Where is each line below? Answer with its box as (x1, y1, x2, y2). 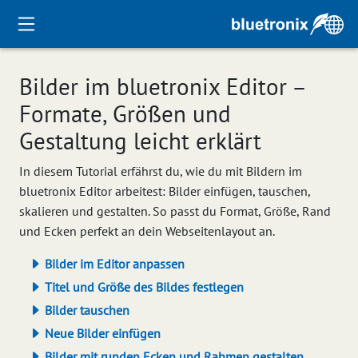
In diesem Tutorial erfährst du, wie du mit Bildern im (19, 163, 302, 179)
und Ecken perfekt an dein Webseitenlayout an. (19, 223, 275, 239)
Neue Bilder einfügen (42, 325, 161, 341)
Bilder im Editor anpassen (42, 256, 185, 272)
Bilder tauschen (42, 302, 129, 318)
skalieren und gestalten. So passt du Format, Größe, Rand (19, 203, 331, 219)
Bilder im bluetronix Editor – (19, 72, 305, 101)
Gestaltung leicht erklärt (19, 126, 261, 156)
